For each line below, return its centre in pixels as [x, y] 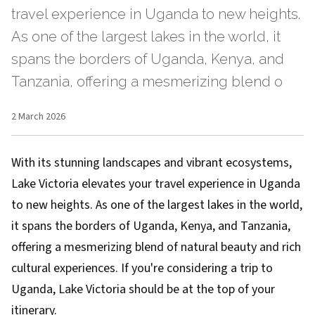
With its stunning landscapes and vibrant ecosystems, [152, 163]
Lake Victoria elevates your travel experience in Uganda [156, 184]
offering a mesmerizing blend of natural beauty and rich [156, 247]
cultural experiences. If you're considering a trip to [142, 268]
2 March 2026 [38, 117]
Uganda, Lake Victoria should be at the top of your [143, 289]
